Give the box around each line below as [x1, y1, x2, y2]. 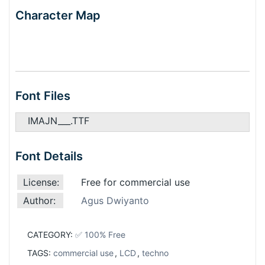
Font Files [15, 89, 70, 103]
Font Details [15, 149, 83, 163]
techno [142, 248, 169, 258]
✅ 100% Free [75, 230, 125, 240]
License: [23, 176, 59, 188]
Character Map [15, 8, 101, 22]
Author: [23, 195, 56, 206]
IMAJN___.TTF [28, 115, 89, 127]
